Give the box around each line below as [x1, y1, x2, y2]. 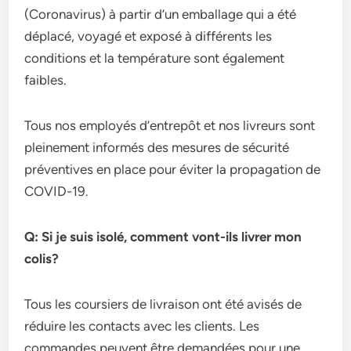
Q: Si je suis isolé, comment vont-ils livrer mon [24, 229, 302, 244]
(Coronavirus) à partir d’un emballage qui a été [24, 6, 297, 22]
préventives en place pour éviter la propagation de [24, 161, 321, 177]
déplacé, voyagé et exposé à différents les [24, 28, 273, 44]
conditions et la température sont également [24, 50, 285, 66]
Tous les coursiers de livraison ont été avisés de [24, 296, 302, 312]
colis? [24, 251, 60, 266]
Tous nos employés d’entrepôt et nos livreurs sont [24, 118, 316, 133]
